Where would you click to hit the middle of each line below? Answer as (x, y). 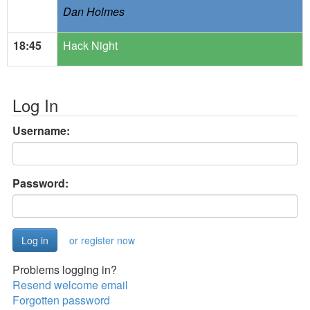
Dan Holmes (94, 11)
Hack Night (90, 45)
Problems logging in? (65, 270)
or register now (102, 240)
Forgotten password (61, 300)
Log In (35, 105)
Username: (41, 130)
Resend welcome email (70, 285)
